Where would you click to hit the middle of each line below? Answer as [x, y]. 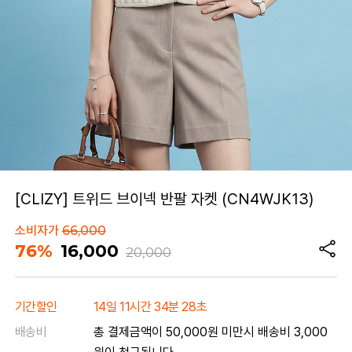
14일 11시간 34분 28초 [150, 307]
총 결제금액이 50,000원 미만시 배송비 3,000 [210, 332]
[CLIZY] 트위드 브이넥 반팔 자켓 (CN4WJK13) [164, 199]
